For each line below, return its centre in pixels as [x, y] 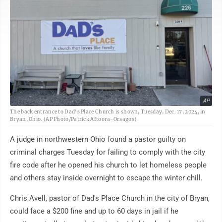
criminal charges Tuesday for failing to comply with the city [108, 152]
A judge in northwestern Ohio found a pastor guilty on [98, 139]
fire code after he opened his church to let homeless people [108, 165]
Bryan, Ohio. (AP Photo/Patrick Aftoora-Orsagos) [73, 119]
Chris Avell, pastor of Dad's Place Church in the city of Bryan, [110, 198]
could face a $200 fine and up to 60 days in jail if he [94, 211]
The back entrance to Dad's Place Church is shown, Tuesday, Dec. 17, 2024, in [108, 112]
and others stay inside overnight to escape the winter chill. [106, 178]
